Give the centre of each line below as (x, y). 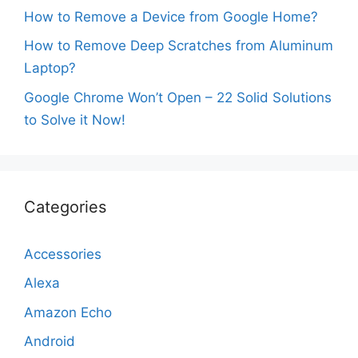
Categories (65, 207)
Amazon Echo (68, 312)
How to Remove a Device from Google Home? (171, 16)
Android (50, 342)
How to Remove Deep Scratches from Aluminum (179, 46)
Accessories (63, 254)
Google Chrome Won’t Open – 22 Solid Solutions (178, 97)
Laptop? (50, 68)
